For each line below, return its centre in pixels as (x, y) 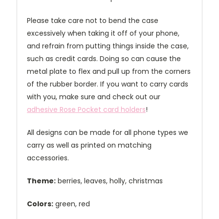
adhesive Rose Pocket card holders (86, 110)
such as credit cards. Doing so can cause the (104, 59)
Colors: (40, 204)
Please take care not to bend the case (93, 21)
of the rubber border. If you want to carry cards (108, 84)
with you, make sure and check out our (94, 97)
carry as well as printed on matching (89, 145)
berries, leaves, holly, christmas (109, 181)
